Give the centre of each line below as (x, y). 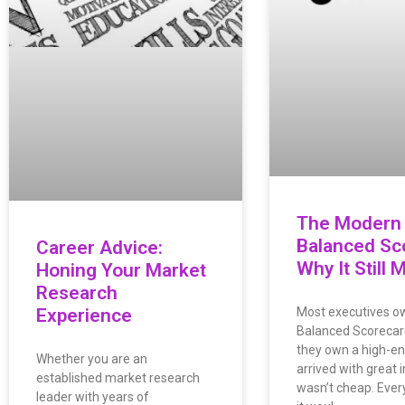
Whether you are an (92, 358)
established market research (118, 377)
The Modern (348, 224)
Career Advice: (99, 247)
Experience (84, 315)
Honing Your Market (121, 270)
